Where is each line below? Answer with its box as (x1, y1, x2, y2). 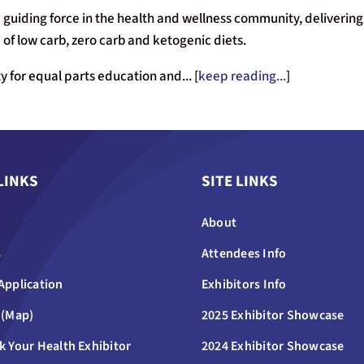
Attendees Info (201, 244, 287, 262)
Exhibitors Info (201, 275, 287, 293)
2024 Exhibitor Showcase (201, 336, 344, 355)
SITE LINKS (201, 170, 278, 193)
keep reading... (197, 66, 286, 86)
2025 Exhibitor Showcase (201, 305, 344, 324)
